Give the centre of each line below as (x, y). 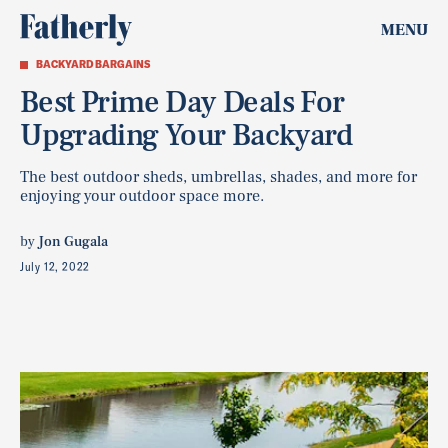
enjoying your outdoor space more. (142, 196)
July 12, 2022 (55, 266)
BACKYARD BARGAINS (93, 64)
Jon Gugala (73, 242)
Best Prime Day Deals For (182, 102)
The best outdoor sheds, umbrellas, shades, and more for (218, 177)
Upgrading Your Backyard (186, 135)
